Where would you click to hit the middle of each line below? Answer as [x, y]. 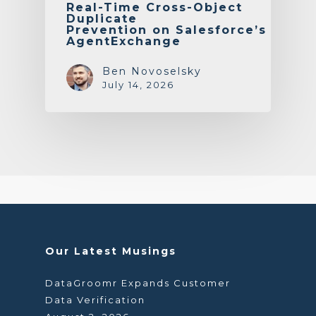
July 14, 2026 [138, 84]
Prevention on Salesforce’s [166, 30]
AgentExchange [126, 41]
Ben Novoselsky [152, 71]
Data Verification [97, 300]
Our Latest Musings [111, 251]
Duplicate [102, 18]
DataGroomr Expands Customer [138, 283]
